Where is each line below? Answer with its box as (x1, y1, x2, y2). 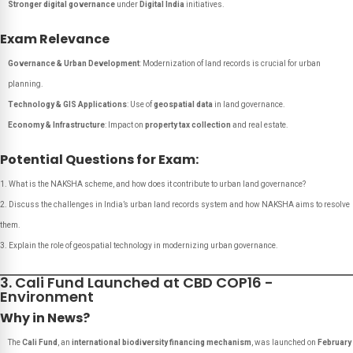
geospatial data (154, 100, 213, 109)
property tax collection (145, 121, 231, 129)
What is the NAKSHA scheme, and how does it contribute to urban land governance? (9, 180, 306, 188)
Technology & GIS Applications (8, 100, 127, 109)
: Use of (127, 100, 154, 109)
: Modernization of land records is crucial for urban (139, 59, 321, 68)
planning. (8, 80, 43, 88)
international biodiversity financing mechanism (72, 338, 251, 347)
